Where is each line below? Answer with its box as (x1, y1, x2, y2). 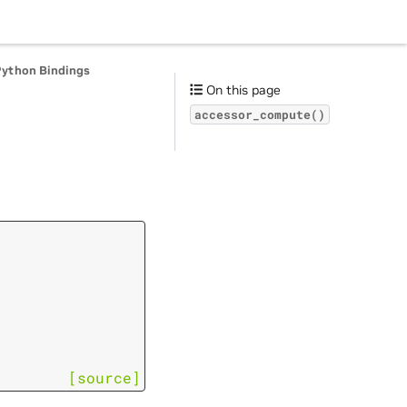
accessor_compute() (194, 107, 325, 122)
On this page (203, 82, 282, 98)
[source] (68, 368, 141, 388)
